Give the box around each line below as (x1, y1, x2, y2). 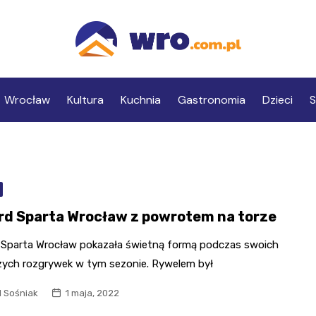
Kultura (66, 92, 104, 108)
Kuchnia (120, 92, 161, 108)
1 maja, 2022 (65, 288, 120, 299)
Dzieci (262, 92, 293, 108)
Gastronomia (177, 92, 245, 108)
